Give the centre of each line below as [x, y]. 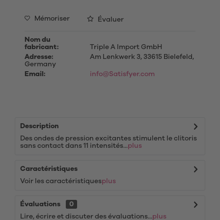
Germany [40, 64]
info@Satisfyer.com [122, 74]
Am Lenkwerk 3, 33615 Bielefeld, [141, 57]
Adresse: [39, 57]
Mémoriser [52, 19]
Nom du [38, 40]
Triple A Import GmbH [125, 47]
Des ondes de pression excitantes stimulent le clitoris [109, 138]
